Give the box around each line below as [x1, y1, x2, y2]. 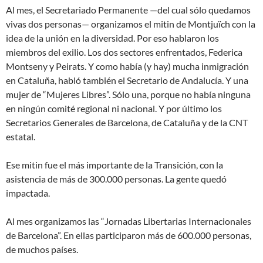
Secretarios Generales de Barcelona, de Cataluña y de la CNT [6, 117, 248, 129]
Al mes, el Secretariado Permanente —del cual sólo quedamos [6, 4, 251, 16]
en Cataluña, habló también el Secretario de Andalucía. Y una [6, 75, 248, 86]
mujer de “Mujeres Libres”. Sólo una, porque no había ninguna [6, 89, 251, 100]
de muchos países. [6, 244, 78, 255]
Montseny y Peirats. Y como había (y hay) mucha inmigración [6, 60, 249, 72]
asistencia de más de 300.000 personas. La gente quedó [6, 173, 227, 185]
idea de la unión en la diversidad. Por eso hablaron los [6, 32, 219, 44]
